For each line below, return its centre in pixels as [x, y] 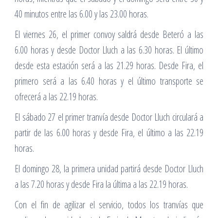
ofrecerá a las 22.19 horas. [56, 96]
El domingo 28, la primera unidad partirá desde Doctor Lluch [109, 168]
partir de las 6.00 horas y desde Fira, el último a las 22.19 [109, 132]
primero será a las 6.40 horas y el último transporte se [109, 81]
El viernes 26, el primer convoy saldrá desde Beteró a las [109, 34]
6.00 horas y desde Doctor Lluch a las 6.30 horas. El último [109, 50]
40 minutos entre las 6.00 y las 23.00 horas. [82, 14]
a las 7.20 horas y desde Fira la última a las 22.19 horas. [101, 184]
